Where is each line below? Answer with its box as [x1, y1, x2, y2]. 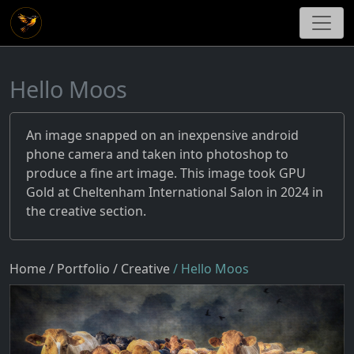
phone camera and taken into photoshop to [26, 145, 288, 163]
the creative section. [26, 202, 146, 220]
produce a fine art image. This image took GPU [26, 164, 306, 182]
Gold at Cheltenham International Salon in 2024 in [26, 183, 323, 201]
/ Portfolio [49, 260, 110, 277]
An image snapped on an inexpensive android [26, 126, 299, 144]
